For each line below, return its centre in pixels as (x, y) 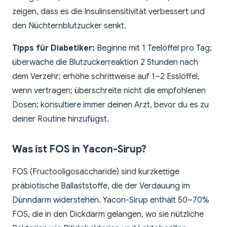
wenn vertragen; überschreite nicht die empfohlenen (109, 91)
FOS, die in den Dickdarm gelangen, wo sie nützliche (108, 215)
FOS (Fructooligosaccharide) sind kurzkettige (96, 172)
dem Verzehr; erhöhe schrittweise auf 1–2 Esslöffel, (106, 77)
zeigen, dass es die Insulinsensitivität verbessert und (108, 12)
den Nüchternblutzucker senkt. (69, 26)
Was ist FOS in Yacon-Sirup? (79, 149)
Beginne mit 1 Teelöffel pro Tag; (153, 48)
